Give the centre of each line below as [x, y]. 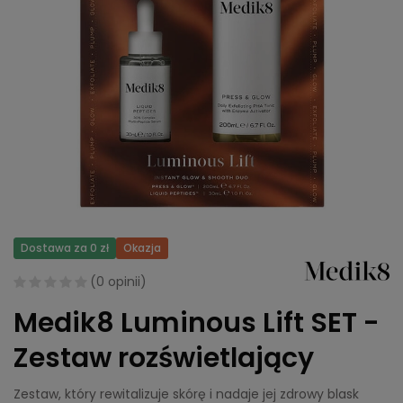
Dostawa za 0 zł [65, 248]
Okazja [142, 248]
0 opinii [118, 282]
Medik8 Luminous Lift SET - [197, 323]
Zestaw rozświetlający [164, 358]
